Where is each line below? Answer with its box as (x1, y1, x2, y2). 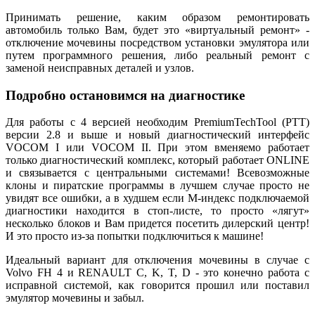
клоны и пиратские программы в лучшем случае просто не (6, 179, 309, 192)
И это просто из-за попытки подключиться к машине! (6, 230, 264, 243)
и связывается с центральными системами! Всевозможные (6, 167, 309, 179)
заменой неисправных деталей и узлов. (6, 61, 194, 74)
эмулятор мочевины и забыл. (6, 292, 144, 304)
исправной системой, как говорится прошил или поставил (6, 279, 309, 292)
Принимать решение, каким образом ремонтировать (6, 11, 309, 23)
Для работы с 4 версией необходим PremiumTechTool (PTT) (6, 116, 309, 129)
